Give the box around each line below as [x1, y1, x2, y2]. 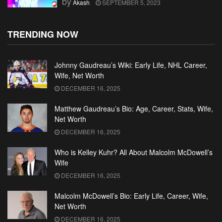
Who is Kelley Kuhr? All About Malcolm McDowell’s [55, 147, 213, 157]
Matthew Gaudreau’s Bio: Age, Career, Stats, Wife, [55, 103, 213, 113]
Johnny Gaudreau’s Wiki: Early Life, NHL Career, [55, 59, 207, 70]
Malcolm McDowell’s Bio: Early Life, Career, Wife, [55, 190, 208, 201]
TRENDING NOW [7, 27, 78, 41]
